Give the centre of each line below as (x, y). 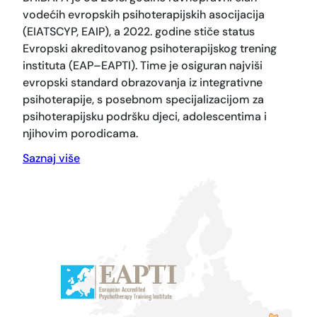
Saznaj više (51, 158)
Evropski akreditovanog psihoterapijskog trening (150, 49)
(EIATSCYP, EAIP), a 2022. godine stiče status (139, 32)
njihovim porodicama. (80, 134)
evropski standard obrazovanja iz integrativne (143, 83)
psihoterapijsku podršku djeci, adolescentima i (145, 117)
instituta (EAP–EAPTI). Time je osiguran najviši (143, 66)
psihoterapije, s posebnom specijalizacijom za (143, 100)
